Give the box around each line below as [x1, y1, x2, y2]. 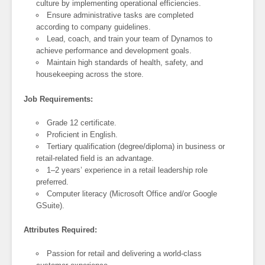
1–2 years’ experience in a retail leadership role [47, 165, 208, 174]
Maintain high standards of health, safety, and [47, 58, 203, 67]
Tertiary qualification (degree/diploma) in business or [47, 141, 225, 151]
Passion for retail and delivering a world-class [47, 249, 202, 258]
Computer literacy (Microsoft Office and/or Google [47, 189, 218, 198]
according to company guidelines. [36, 22, 151, 32]
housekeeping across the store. [36, 70, 144, 79]
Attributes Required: [24, 225, 97, 235]
